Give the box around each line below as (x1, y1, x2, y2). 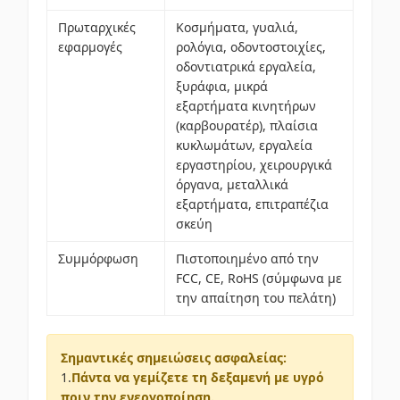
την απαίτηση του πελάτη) (176, 289, 336, 306)
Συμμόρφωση (58, 250, 138, 267)
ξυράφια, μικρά (176, 78, 268, 95)
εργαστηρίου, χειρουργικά (176, 156, 332, 173)
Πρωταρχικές (58, 19, 136, 36)
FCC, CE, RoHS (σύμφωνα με (176, 270, 342, 287)
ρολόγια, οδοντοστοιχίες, (176, 38, 326, 55)
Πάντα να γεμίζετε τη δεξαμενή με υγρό (71, 369, 324, 386)
